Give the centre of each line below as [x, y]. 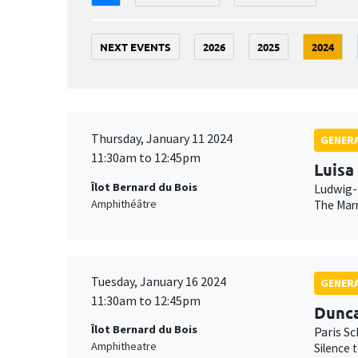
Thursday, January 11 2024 [162, 139]
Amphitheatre [124, 346]
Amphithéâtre [124, 203]
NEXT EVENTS [135, 47]
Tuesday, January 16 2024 [159, 281]
